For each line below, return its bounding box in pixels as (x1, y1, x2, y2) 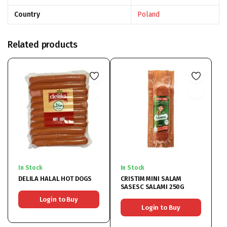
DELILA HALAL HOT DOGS (18, 174, 92, 182)
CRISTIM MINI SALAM (120, 174, 182, 182)
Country (14, 10, 40, 19)
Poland (137, 10, 160, 19)
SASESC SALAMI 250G (120, 182, 185, 191)
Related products (8, 39, 78, 50)
